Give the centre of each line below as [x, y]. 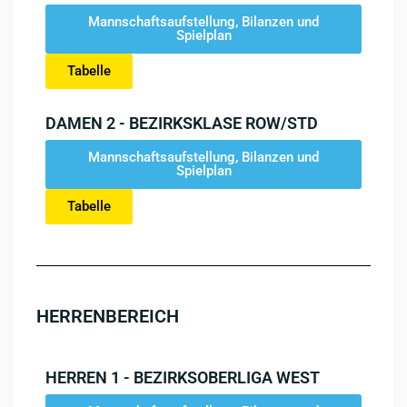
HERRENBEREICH [108, 316]
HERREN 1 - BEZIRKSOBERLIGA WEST [183, 377]
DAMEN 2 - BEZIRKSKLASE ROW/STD [182, 123]
